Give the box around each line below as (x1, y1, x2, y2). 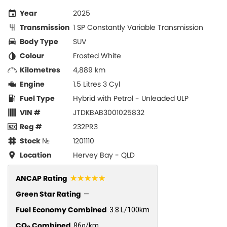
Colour (20, 51, 44, 61)
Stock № (20, 136, 50, 146)
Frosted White (73, 51, 121, 61)
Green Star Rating (16, 189, 81, 200)
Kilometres (20, 65, 60, 75)
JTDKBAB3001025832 (73, 107, 144, 118)
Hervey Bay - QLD (73, 150, 135, 161)
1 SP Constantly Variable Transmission (73, 22, 203, 33)
